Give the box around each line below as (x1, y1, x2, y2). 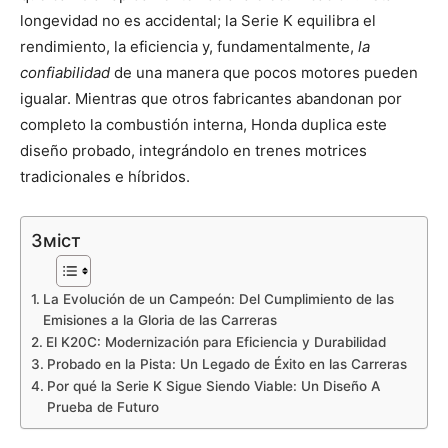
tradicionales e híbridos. (20, 166, 190, 186)
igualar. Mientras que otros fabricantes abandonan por (20, 88, 402, 108)
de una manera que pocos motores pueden (110, 62, 418, 82)
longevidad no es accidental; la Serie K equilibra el (20, 10, 376, 30)
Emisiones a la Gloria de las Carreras (42, 311, 277, 328)
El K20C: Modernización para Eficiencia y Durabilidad (45, 333, 386, 350)
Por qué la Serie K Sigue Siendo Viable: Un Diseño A (46, 377, 380, 394)
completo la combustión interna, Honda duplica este (20, 114, 387, 134)
